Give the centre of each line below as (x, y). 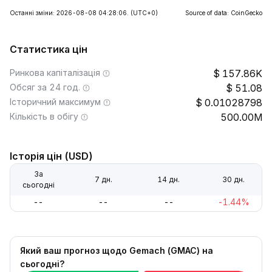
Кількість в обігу (44, 116)
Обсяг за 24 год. (45, 87)
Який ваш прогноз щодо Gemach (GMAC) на (117, 250)
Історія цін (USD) (51, 156)
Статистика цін (49, 49)
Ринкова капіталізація (55, 73)
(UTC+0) (144, 13)
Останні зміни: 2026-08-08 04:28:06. (69, 13)
